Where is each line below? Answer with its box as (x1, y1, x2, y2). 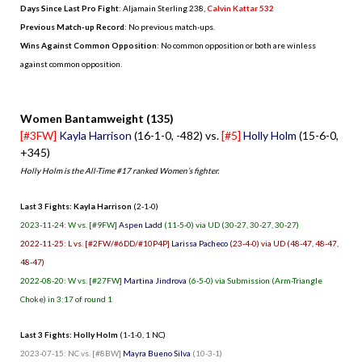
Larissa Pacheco (171, 238, 228, 248)
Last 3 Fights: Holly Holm (20, 329, 118, 339)
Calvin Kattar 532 (207, 2, 274, 13)
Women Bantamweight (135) (20, 111, 174, 125)
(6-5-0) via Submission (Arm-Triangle (187, 275, 322, 285)
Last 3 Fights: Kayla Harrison (20, 200, 132, 211)
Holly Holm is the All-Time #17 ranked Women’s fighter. (20, 165, 219, 175)
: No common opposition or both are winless (157, 40, 316, 50)
